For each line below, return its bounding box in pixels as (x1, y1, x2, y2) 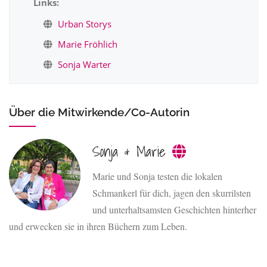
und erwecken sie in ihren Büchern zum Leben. (9, 220, 187, 232)
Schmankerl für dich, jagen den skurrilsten (92, 187, 251, 199)
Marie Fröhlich (58, 38, 117, 50)
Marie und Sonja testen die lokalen (92, 170, 222, 182)
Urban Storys (58, 18, 111, 30)
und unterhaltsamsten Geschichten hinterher (92, 203, 256, 216)
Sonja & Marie (92, 140, 172, 163)
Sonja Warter (58, 58, 111, 70)
